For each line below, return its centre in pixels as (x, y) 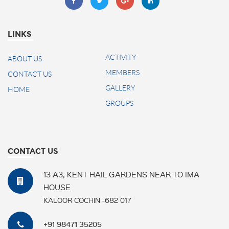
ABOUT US (25, 59)
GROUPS (119, 104)
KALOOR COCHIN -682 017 (87, 200)
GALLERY (120, 88)
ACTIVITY (120, 58)
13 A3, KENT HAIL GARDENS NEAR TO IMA (121, 175)
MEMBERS (122, 73)
